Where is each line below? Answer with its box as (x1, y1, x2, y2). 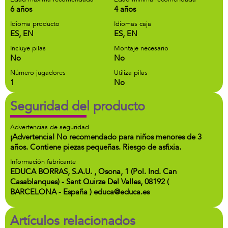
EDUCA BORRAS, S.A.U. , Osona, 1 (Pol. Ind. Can (10, 166, 177, 177)
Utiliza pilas (114, 68, 148, 77)
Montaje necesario (114, 44, 168, 53)
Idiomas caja (114, 19, 151, 28)
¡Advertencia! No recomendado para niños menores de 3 (10, 132, 202, 142)
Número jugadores (10, 68, 66, 77)
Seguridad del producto (10, 98, 145, 115)
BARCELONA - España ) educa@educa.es (10, 187, 150, 197)
